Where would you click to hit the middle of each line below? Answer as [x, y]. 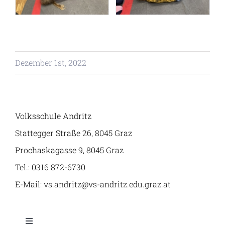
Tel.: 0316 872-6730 [50, 167]
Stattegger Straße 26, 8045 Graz [73, 133]
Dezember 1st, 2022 [51, 63]
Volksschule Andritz [53, 116]
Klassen [27, 42]
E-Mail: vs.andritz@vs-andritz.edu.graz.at [93, 184]
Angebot [28, 9]
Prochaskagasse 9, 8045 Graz [69, 150]
